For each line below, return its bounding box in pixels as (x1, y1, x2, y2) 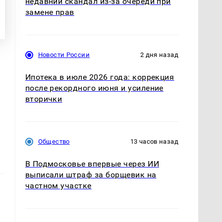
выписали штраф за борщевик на (25, 170, 157, 180)
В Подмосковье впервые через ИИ (25, 159, 159, 169)
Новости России (38, 51, 90, 59)
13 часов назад (130, 138, 178, 146)
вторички (25, 94, 62, 104)
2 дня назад (140, 51, 178, 59)
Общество (38, 138, 70, 146)
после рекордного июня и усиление (25, 83, 164, 93)
